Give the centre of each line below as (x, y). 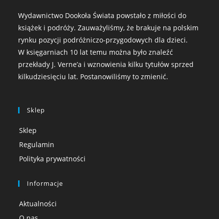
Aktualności (38, 204)
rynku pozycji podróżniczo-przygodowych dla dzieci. (103, 40)
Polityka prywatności (53, 159)
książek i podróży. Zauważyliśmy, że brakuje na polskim (109, 28)
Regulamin (37, 144)
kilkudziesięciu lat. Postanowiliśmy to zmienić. (93, 77)
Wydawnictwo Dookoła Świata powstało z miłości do (102, 15)
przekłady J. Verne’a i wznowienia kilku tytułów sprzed (106, 64)
